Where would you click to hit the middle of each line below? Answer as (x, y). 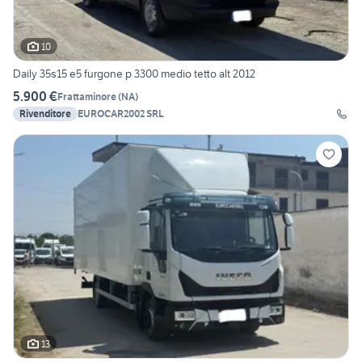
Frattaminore (87, 96)
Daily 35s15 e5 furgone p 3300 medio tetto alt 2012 (134, 74)
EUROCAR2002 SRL (121, 114)
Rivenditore (45, 114)
